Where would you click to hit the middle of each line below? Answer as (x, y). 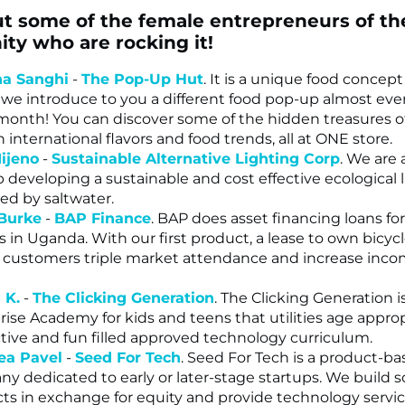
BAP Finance (103, 218)
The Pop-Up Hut (142, 79)
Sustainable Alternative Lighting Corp (196, 158)
